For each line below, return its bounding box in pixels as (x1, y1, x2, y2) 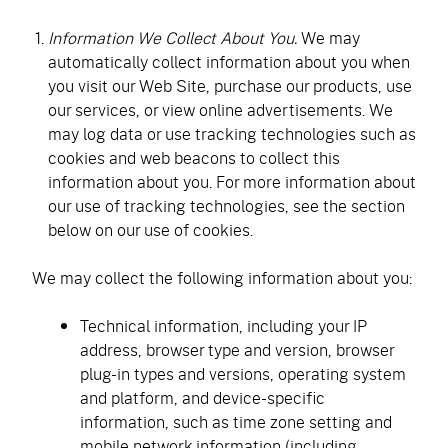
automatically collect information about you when (48, 50, 410, 73)
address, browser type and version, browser (80, 338, 394, 361)
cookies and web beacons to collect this (48, 146, 340, 169)
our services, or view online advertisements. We (48, 98, 393, 121)
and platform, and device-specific (80, 386, 325, 409)
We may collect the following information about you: (32, 266, 412, 289)
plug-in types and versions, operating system (80, 362, 406, 385)
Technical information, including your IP (80, 314, 367, 337)
